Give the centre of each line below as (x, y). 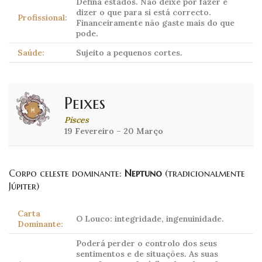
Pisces (77, 120)
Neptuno (143, 173)
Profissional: (42, 18)
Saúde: (31, 53)
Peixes (85, 104)
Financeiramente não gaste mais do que (155, 23)
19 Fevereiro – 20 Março (114, 131)
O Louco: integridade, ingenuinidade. (150, 219)
